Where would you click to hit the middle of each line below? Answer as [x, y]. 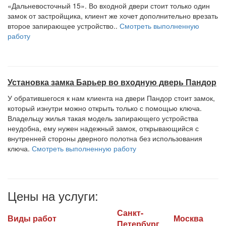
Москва [188, 218]
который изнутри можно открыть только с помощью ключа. [105, 108]
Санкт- [130, 213]
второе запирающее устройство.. [64, 26]
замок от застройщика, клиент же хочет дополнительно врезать [113, 16]
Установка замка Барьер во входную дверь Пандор [112, 82]
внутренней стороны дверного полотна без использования [105, 138]
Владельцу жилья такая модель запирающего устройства [103, 118]
